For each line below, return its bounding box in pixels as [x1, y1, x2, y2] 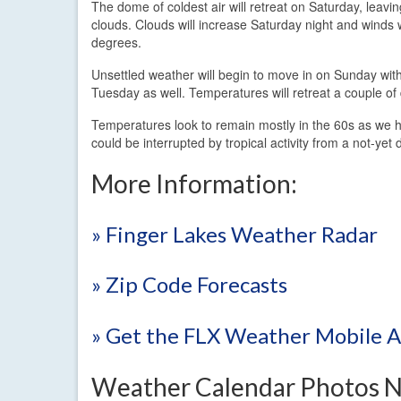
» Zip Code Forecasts [91, 271, 287, 298]
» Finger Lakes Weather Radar [91, 220, 378, 247]
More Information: [91, 167, 297, 199]
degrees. [91, 32, 141, 51]
